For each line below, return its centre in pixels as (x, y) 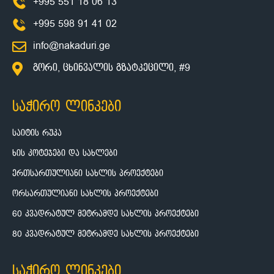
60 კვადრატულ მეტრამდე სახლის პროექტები (106, 214)
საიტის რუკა (37, 133)
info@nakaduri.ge (71, 46)
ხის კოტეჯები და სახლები (65, 154)
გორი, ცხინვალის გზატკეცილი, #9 (111, 68)
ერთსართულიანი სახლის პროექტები (88, 174)
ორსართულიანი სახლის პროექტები (85, 194)
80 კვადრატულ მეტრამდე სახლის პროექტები (106, 234)
